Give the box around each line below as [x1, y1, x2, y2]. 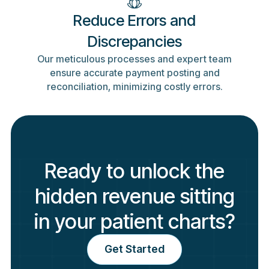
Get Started [104, 243, 165, 256]
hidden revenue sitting [34, 183, 235, 208]
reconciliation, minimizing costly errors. [46, 81, 223, 93]
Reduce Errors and [73, 11, 196, 30]
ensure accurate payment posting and [49, 67, 220, 79]
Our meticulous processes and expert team [37, 53, 232, 65]
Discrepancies [87, 32, 182, 51]
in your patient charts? [34, 208, 235, 234]
